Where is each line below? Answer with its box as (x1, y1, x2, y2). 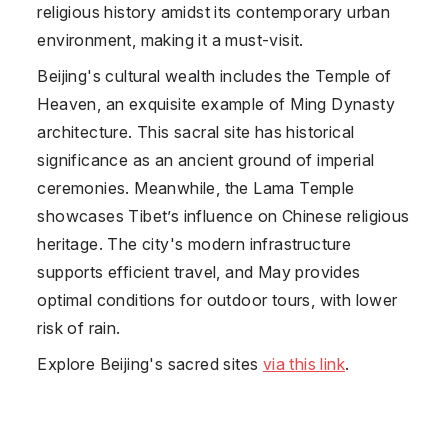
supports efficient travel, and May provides (37, 261, 361, 282)
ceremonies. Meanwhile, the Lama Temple (37, 177, 355, 198)
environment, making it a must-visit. (37, 29, 304, 50)
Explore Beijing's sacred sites (37, 353, 263, 374)
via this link (262, 353, 345, 374)
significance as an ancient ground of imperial (37, 149, 375, 170)
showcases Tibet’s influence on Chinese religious (37, 205, 410, 226)
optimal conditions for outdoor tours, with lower (37, 289, 398, 310)
